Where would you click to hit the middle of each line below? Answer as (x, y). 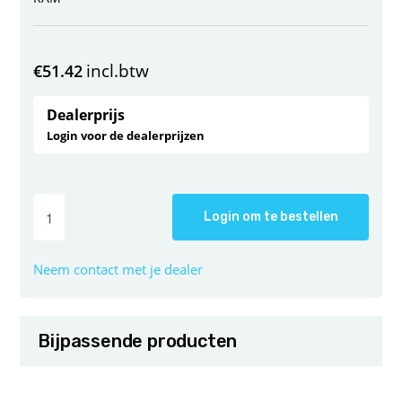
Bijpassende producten (138, 341)
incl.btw (118, 71)
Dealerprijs (86, 115)
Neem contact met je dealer (118, 270)
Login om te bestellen (271, 217)
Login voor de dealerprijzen (126, 136)
